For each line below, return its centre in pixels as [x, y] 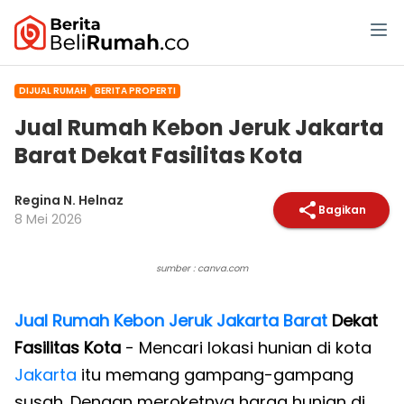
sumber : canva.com [202, 268]
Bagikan [342, 210]
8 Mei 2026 [48, 219]
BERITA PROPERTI [136, 91]
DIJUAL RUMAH [52, 91]
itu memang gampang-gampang [215, 375]
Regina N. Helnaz [69, 200]
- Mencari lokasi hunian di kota [246, 348]
